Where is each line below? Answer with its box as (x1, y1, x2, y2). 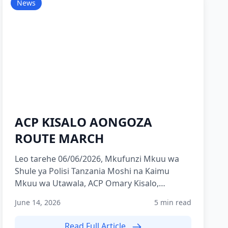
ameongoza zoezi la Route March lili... (15, 190, 160, 201)
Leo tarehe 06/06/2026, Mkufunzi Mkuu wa (15, 153, 180, 164)
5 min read (154, 197, 191, 207)
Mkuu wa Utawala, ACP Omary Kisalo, (15, 178, 159, 189)
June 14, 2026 (15, 197, 61, 207)
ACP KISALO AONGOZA (15, 113, 153, 130)
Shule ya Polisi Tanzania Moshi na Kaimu (15, 165, 170, 177)
